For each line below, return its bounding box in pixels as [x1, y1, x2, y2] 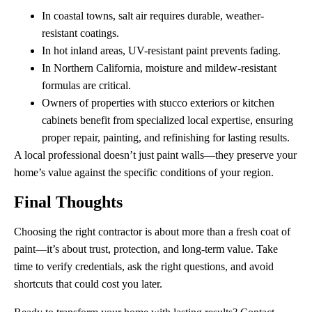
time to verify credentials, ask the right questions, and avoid [14, 260, 274, 272]
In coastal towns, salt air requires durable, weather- [42, 9, 264, 22]
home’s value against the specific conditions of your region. [14, 166, 274, 178]
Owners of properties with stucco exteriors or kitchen [42, 96, 274, 109]
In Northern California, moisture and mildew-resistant [42, 61, 276, 74]
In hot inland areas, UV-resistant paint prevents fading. [42, 44, 281, 56]
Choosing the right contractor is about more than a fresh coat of [14, 225, 290, 237]
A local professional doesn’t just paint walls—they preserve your [14, 148, 297, 161]
